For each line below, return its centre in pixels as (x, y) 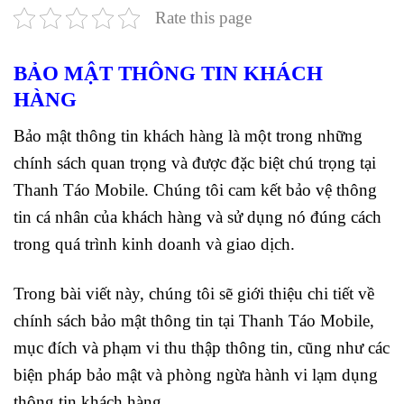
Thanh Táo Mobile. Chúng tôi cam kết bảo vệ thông (195, 190)
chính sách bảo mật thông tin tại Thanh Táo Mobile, (194, 320)
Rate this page (203, 17)
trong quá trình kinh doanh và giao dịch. (154, 244)
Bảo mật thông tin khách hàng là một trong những (188, 136)
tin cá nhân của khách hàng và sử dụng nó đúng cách (197, 217)
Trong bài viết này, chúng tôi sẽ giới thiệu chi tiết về (194, 293)
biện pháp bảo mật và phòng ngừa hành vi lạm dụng (196, 374)
